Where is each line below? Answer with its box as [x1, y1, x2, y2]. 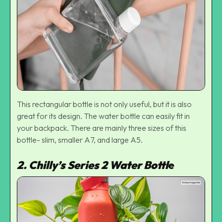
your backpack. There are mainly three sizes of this [17, 123, 186, 133]
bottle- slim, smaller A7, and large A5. [17, 135, 144, 145]
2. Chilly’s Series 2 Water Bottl [17, 158, 168, 172]
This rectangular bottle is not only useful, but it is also [17, 99, 192, 110]
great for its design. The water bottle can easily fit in [17, 111, 190, 121]
